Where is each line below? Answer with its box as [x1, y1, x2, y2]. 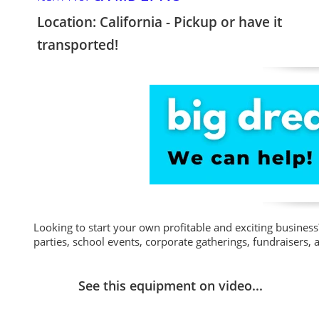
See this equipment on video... [78, 277, 263, 294]
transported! [37, 36, 118, 54]
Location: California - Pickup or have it [37, 13, 282, 31]
